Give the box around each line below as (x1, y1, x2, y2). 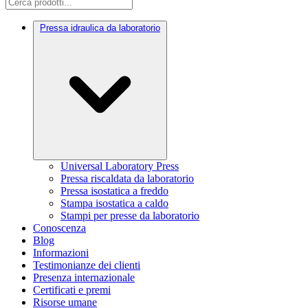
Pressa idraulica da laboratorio (40, 22, 160, 33)
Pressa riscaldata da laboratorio (60, 172, 194, 184)
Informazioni (33, 246, 89, 258)
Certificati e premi (33, 283, 111, 296)
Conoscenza (33, 221, 86, 234)
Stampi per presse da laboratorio (60, 209, 199, 221)
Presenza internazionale (33, 271, 135, 283)
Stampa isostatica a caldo (60, 197, 168, 209)
